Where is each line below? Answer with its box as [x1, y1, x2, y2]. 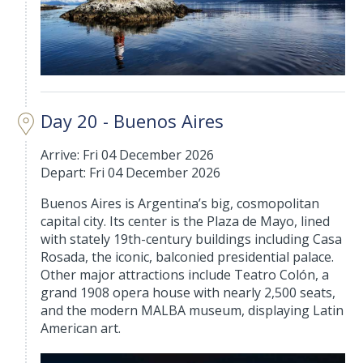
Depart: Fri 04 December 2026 [41, 164, 221, 182]
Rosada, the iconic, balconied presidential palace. [41, 248, 335, 267]
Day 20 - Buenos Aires [41, 109, 224, 134]
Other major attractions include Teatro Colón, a [41, 266, 330, 284]
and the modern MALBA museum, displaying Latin [41, 301, 344, 320]
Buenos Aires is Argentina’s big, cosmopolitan [41, 194, 320, 213]
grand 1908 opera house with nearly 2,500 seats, [41, 284, 336, 302]
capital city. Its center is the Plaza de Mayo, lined [41, 212, 331, 231]
